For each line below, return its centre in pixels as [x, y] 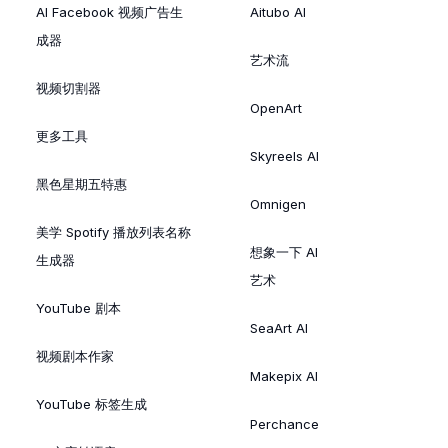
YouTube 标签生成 [91, 403]
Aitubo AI [278, 11]
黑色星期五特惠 [81, 183]
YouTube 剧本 [78, 307]
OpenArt [276, 107]
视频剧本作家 [75, 355]
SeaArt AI [279, 327]
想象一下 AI [284, 251]
